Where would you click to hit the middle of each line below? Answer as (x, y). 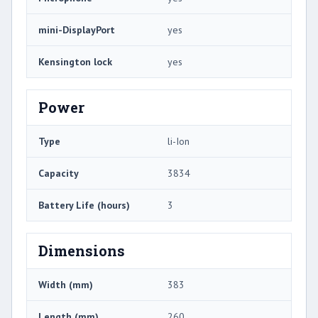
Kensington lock (75, 61)
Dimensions (82, 250)
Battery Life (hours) (84, 205)
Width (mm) (66, 284)
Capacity (59, 173)
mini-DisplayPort (77, 29)
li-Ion (179, 141)
